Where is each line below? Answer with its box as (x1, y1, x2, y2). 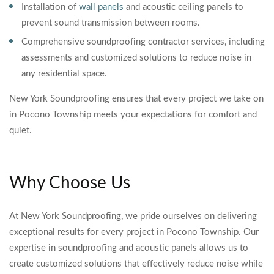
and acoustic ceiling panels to (124, 2, 243, 12)
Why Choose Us (9, 174, 130, 191)
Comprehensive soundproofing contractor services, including (21, 37, 265, 46)
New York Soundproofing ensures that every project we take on (9, 94, 264, 103)
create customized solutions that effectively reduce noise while (9, 259, 263, 268)
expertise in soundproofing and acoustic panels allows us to (9, 243, 248, 253)
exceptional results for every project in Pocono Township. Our (9, 228, 259, 237)
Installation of (21, 2, 79, 12)
